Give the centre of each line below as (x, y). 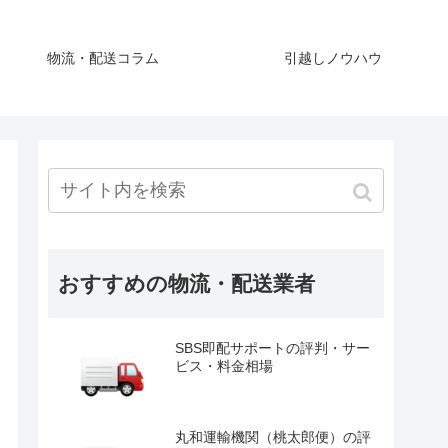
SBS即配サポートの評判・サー (272, 347)
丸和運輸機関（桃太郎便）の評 (273, 436)
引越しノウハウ (333, 57)
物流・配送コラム (103, 57)
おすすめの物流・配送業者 (186, 283)
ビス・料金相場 (224, 365)
